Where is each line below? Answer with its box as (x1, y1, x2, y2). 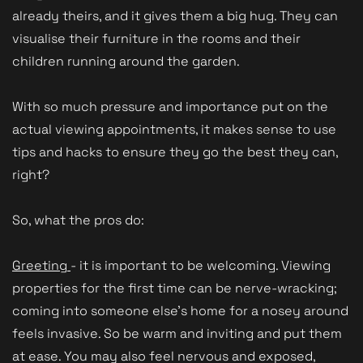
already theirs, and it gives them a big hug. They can (12, 6, 338, 24)
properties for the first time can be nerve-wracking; (12, 279, 337, 297)
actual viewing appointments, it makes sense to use (12, 120, 336, 138)
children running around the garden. (12, 52, 243, 70)
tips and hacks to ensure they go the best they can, (12, 143, 338, 160)
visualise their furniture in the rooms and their (12, 29, 301, 47)
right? (12, 165, 49, 183)
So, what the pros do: (12, 211, 144, 228)
